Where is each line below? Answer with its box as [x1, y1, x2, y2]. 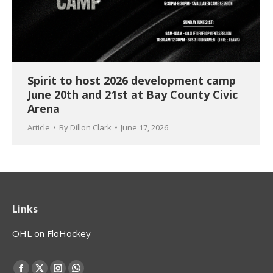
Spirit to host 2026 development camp [27, 73, 236, 88]
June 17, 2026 [121, 122, 168, 133]
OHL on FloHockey [12, 227, 91, 240]
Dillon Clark [70, 122, 112, 133]
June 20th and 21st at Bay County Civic [27, 87, 238, 102]
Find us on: [12, 259, 56, 272]
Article [27, 122, 50, 133]
